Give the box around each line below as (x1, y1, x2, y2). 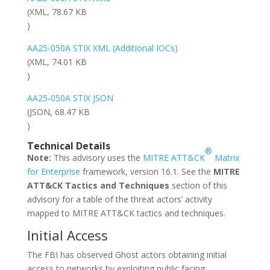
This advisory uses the (51, 152, 143, 163)
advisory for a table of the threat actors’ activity (27, 193, 212, 205)
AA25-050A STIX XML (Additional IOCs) (27, 42, 178, 54)
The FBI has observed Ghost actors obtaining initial (27, 249, 227, 260)
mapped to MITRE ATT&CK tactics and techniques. (27, 207, 225, 219)
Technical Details (27, 139, 110, 152)
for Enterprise (27, 166, 80, 177)
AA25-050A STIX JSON (27, 92, 113, 104)
